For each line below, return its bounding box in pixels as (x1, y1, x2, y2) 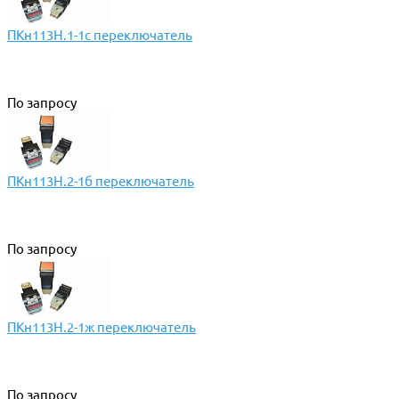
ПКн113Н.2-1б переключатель (7, 173, 194, 189)
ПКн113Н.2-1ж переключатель (7, 319, 196, 335)
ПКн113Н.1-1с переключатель (7, 27, 192, 43)
